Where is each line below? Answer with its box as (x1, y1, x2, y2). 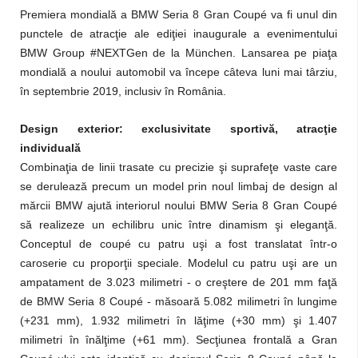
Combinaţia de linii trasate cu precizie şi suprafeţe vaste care (20, 161, 337, 173)
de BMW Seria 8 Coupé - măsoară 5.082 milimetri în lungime (20, 295, 337, 308)
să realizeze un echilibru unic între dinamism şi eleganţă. (20, 218, 337, 231)
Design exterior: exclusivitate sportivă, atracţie (20, 122, 337, 135)
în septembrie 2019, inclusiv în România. (20, 85, 226, 97)
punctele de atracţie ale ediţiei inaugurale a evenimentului (20, 27, 337, 40)
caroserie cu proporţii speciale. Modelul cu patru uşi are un (20, 257, 337, 269)
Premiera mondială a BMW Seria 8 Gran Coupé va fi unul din (20, 8, 337, 21)
